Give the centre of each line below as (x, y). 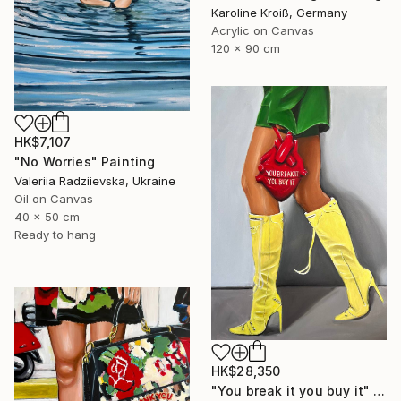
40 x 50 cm (47, 216)
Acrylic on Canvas (263, 30)
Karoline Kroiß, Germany (279, 13)
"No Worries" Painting (85, 161)
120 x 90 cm (246, 48)
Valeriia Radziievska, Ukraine (95, 180)
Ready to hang (55, 234)
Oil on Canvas (54, 198)
